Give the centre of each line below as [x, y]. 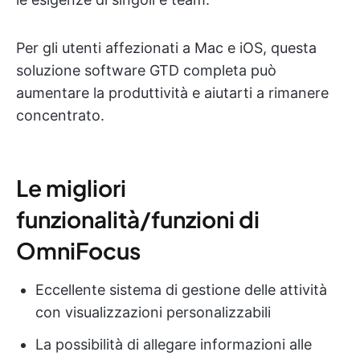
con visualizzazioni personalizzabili [153, 312]
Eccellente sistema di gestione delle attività [181, 289]
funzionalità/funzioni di [138, 219]
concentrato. [60, 115]
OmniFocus [78, 250]
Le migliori [71, 187]
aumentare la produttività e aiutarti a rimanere [172, 92]
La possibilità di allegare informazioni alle [174, 344]
